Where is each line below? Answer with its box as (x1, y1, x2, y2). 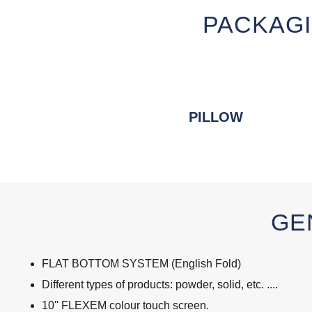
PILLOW (189, 109, 243, 125)
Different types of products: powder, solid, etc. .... (42, 279, 278, 291)
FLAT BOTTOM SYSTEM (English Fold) (42, 258, 241, 270)
